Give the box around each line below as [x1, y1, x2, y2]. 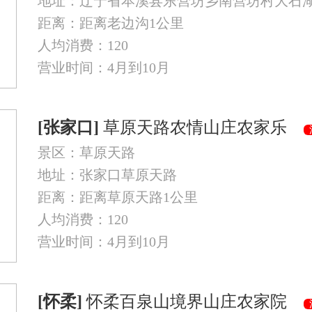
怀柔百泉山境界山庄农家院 [82, 292, 304, 311]
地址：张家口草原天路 [38, 167, 177, 182]
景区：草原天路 [38, 145, 135, 160]
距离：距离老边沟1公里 [38, 15, 184, 31]
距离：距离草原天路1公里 [38, 189, 198, 205]
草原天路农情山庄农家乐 [99, 118, 304, 136]
